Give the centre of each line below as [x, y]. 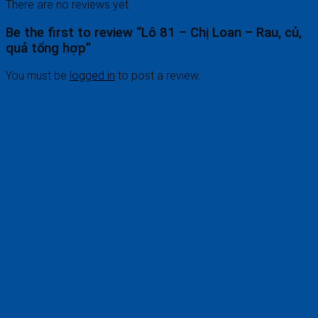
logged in [92, 76]
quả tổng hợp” [48, 48]
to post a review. [158, 76]
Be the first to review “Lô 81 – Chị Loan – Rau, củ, [154, 32]
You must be [38, 76]
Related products [58, 104]
